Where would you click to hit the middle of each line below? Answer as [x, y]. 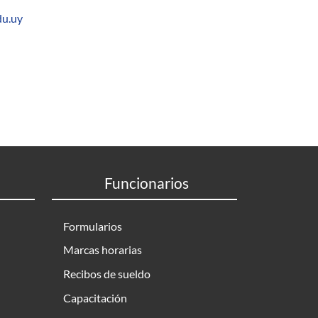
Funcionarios [146, 183]
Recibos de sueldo [107, 273]
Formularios [93, 226]
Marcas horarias [103, 250]
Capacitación [95, 297]
